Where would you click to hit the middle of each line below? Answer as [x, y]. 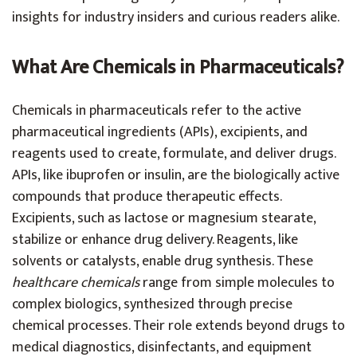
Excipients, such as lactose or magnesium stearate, [164, 218]
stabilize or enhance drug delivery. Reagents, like [155, 240]
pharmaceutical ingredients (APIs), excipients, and [160, 132]
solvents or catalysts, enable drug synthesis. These [163, 261]
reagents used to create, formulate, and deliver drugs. [174, 154]
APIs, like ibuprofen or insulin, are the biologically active [176, 175]
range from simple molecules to [237, 283]
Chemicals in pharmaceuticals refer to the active [157, 111]
